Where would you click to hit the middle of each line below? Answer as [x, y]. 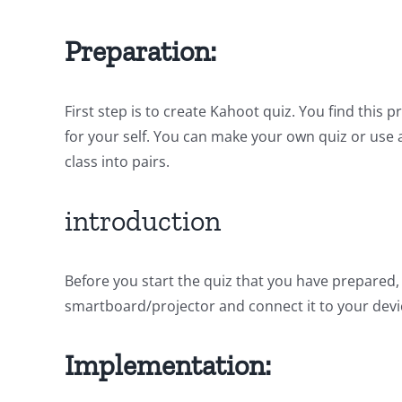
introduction [143, 221]
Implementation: [168, 365]
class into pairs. [117, 162]
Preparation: [140, 51]
